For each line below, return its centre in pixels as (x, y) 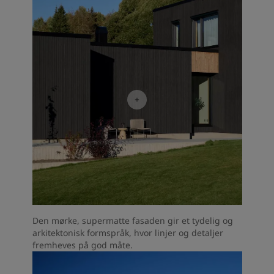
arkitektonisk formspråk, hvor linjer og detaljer (128, 232)
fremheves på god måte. (82, 245)
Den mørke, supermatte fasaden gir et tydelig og (132, 220)
